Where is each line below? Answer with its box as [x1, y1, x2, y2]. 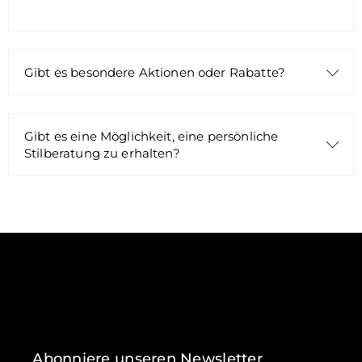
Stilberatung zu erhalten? [24, 145, 180, 161]
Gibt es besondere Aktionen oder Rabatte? [24, 65, 285, 80]
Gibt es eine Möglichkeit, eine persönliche [24, 128, 279, 144]
